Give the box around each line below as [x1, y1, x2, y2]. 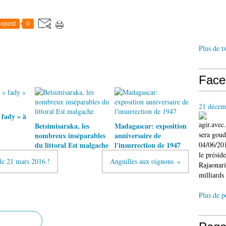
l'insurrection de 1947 [114, 140, 181, 150]
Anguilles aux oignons [110, 156, 174, 166]
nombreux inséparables [35, 130, 105, 141]
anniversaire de [114, 130, 161, 141]
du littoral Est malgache [35, 140, 108, 150]
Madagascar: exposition [114, 121, 187, 131]
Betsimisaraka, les [35, 121, 89, 131]
